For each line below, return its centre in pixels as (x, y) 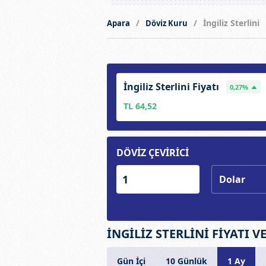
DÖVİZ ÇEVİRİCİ (152, 153)
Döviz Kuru (166, 23)
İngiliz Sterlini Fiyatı (171, 87)
